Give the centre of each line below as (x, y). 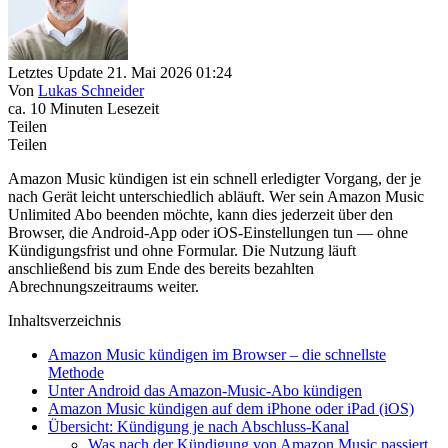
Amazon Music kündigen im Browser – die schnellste (217, 354)
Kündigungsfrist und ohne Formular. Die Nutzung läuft (182, 250)
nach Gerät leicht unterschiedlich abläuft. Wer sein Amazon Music (216, 196)
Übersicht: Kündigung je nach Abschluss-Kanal (198, 426)
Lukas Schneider (91, 90)
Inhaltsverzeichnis (64, 320)
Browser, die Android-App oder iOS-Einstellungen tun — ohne (208, 232)
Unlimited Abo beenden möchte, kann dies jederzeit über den (200, 214)
